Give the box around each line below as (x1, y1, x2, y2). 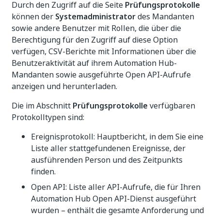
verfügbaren (148, 100, 195, 111)
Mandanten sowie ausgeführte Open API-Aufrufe (12, 69, 191, 80)
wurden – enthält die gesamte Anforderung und (31, 204, 204, 216)
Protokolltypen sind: (12, 111, 84, 123)
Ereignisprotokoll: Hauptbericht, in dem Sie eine (31, 131, 203, 142)
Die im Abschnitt (12, 100, 73, 111)
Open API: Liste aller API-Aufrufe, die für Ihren (31, 181, 201, 193)
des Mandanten (136, 11, 194, 22)
